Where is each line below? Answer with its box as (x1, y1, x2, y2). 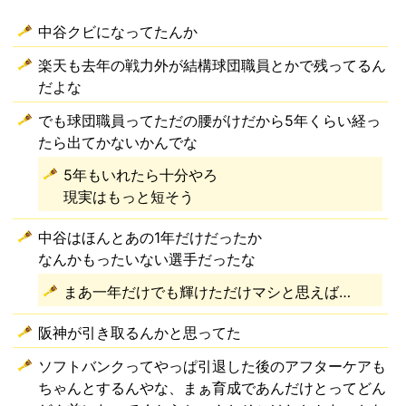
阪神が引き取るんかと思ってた (38, 324, 242, 342)
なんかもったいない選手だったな (38, 250, 256, 268)
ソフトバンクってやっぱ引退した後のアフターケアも (38, 357, 387, 375)
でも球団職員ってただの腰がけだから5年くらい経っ (38, 111, 382, 130)
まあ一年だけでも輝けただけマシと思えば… (63, 283, 352, 301)
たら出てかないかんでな (38, 133, 198, 151)
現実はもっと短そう (63, 188, 195, 206)
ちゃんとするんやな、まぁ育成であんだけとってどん (38, 379, 387, 397)
